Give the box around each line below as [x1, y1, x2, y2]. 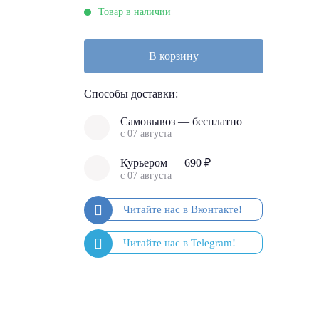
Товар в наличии [98, 6, 171, 17]
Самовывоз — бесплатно [120, 115, 242, 127]
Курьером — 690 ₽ [120, 157, 211, 169]
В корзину [149, 50, 199, 62]
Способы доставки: [84, 88, 178, 100]
